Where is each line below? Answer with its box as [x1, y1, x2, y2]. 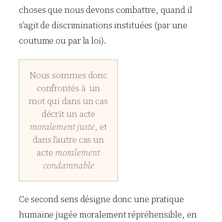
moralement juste [30, 120, 95, 133]
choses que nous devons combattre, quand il [19, 4, 192, 16]
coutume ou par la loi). [19, 35, 107, 47]
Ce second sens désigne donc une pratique [19, 193, 184, 206]
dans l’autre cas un [32, 133, 105, 146]
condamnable [43, 159, 94, 171]
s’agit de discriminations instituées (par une [19, 19, 187, 32]
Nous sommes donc [29, 68, 108, 81]
